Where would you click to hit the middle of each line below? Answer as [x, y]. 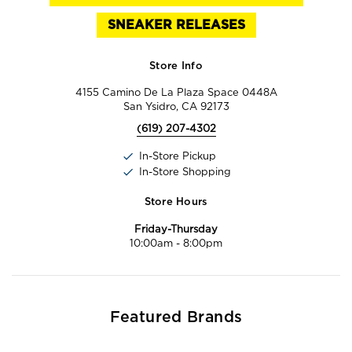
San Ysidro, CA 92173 [176, 106]
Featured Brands [176, 317]
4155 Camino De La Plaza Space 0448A [176, 92]
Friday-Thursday [176, 229]
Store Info [176, 66]
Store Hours [176, 202]
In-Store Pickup [177, 156]
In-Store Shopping [185, 171]
